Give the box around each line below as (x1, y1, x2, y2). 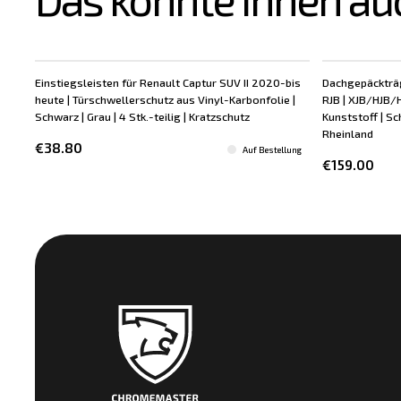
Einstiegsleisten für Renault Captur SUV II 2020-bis (35, 74, 302, 90)
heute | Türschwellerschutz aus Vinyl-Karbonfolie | (35, 91, 296, 107)
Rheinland (321, 125, 373, 141)
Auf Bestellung (242, 143, 302, 155)
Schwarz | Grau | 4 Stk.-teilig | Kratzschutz (35, 108, 251, 124)
